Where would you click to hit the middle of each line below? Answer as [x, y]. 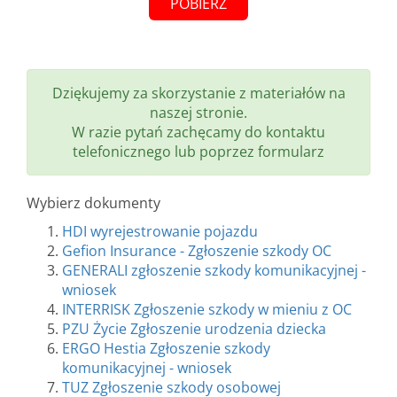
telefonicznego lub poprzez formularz [198, 152]
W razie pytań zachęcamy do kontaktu [198, 132]
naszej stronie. [198, 113]
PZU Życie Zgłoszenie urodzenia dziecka [194, 329]
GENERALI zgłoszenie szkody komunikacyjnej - [214, 270]
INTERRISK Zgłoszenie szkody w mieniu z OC [207, 309]
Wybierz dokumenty [93, 203]
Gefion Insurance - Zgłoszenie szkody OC [197, 251]
